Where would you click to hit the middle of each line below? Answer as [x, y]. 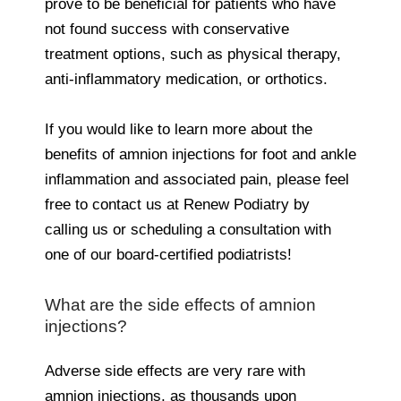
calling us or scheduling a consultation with [188, 229]
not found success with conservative [167, 29]
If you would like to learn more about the [179, 129]
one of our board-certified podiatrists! [168, 254]
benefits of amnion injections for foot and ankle [200, 154]
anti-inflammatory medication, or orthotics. [186, 79]
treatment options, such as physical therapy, [193, 54]
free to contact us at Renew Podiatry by [177, 204]
